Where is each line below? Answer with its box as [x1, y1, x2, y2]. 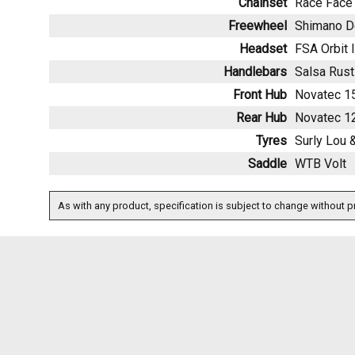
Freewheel [228, 17, 287, 33]
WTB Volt [295, 155, 346, 171]
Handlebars [223, 63, 287, 79]
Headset [239, 40, 287, 56]
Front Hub [233, 86, 287, 102]
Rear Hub [236, 109, 287, 125]
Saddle [248, 155, 287, 171]
